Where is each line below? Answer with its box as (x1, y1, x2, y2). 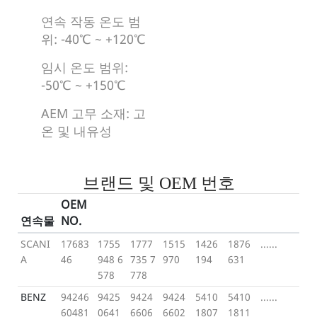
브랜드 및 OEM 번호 (82, 173, 235, 192)
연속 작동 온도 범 (40, 12, 141, 30)
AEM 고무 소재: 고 (40, 104, 146, 122)
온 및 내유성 (40, 122, 112, 139)
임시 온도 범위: (40, 58, 128, 76)
